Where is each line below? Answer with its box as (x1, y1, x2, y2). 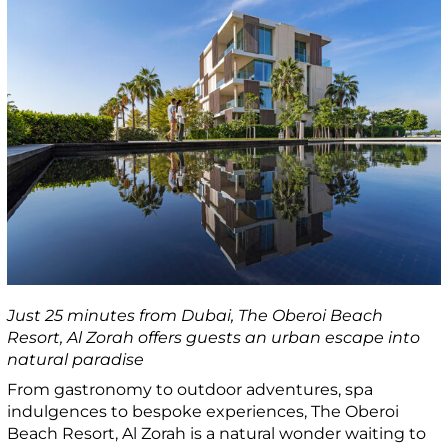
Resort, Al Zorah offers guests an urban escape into (7, 327, 421, 347)
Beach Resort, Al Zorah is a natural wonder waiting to (7, 423, 427, 443)
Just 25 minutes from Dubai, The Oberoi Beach (7, 305, 384, 325)
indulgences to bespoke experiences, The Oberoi (7, 401, 400, 421)
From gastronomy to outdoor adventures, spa (7, 379, 374, 399)
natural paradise (7, 349, 145, 369)
